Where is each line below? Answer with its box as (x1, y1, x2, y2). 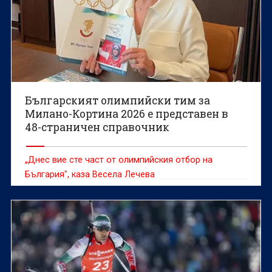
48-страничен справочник (25, 120, 170, 135)
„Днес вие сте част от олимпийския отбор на (25, 155, 213, 165)
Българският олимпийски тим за (25, 93, 211, 108)
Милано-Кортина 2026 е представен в (25, 107, 229, 121)
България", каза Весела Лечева (25, 169, 155, 180)
